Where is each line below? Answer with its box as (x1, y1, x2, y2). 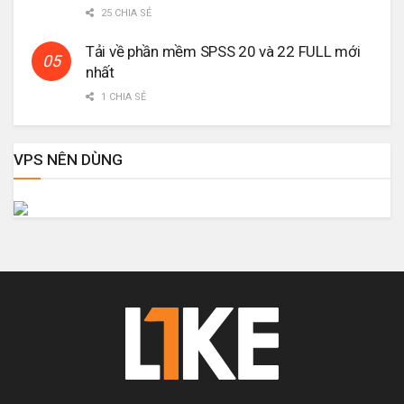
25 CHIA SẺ (98, 6, 151, 19)
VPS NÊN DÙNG (14, 150, 123, 169)
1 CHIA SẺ (98, 90, 146, 103)
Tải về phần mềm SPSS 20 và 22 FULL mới (86, 41, 361, 60)
